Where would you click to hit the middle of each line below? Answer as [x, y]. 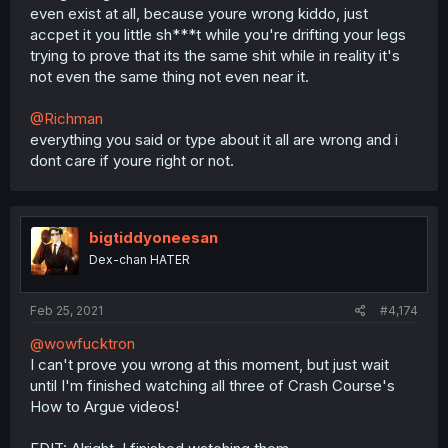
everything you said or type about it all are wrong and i [214, 139]
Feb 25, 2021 [66, 310]
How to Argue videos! [104, 406]
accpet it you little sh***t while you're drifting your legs [218, 34]
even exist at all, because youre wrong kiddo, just [199, 13]
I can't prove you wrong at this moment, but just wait [209, 364]
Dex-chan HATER [139, 259]
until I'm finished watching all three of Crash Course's [212, 385]
